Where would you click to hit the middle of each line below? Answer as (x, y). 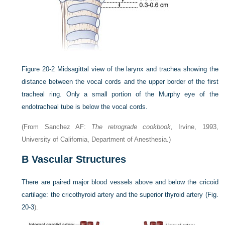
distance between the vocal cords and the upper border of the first (120, 82)
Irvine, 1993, (196, 127)
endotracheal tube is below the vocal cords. (85, 107)
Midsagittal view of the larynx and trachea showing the (138, 69)
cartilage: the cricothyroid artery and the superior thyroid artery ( (115, 195)
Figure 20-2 (38, 69)
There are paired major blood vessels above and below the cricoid (120, 182)
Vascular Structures (78, 159)
